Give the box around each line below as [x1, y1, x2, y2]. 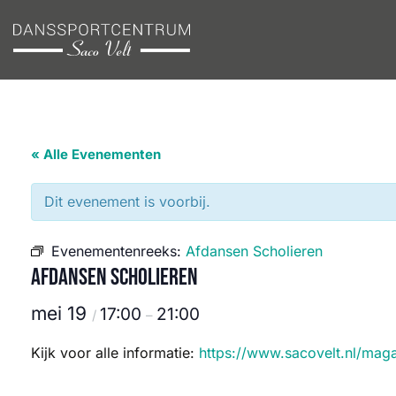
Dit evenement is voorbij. [44, 193, 210, 210]
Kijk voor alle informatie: [31, 344, 199, 362]
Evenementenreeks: [51, 242, 186, 260]
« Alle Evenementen [31, 146, 161, 163]
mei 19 [31, 302, 92, 324]
